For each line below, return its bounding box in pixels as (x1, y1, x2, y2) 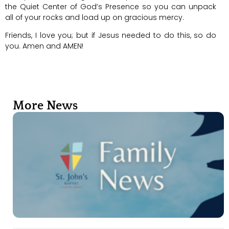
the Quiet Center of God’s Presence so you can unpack (5, 1, 216, 12)
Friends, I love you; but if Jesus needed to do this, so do (5, 30, 216, 40)
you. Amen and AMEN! (5, 40, 83, 51)
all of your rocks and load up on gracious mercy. (5, 12, 184, 22)
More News (13, 99, 78, 113)
